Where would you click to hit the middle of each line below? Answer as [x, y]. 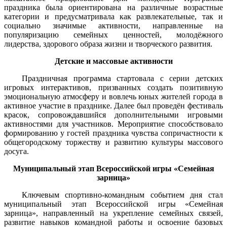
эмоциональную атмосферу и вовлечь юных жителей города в [113, 96]
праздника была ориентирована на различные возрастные [113, 7]
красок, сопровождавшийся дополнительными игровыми [113, 115]
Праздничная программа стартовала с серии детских [113, 78]
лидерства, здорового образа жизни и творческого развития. [108, 44]
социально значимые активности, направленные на [113, 25]
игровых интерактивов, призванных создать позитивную [113, 87]
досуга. [16, 151]
